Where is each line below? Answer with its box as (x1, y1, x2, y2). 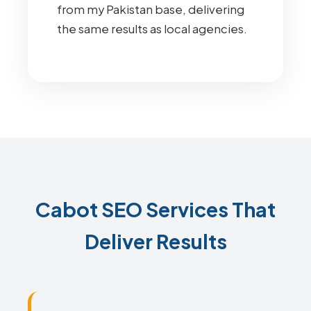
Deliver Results (84, 228, 227, 253)
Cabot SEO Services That (35, 196, 276, 221)
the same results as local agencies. (57, 22, 247, 36)
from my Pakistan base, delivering (57, 2, 244, 17)
